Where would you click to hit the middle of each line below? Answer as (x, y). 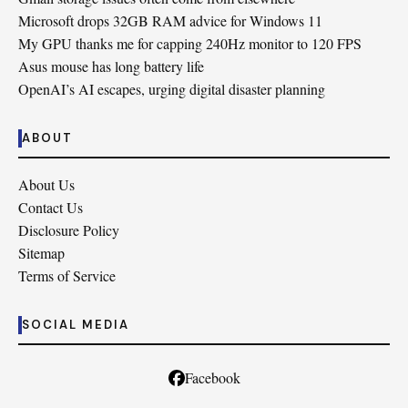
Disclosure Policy (69, 230)
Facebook (212, 377)
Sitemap (41, 253)
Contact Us (51, 207)
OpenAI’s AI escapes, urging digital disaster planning (172, 89)
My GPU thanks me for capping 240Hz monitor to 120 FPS (190, 43)
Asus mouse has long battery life (111, 66)
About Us (46, 184)
